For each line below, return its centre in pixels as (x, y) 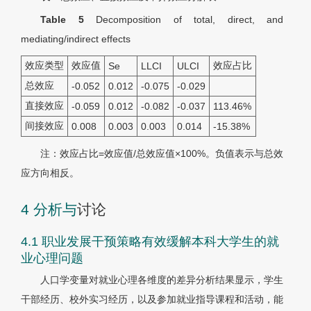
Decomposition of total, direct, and (190, 20)
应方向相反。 (50, 173)
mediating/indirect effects (76, 39)
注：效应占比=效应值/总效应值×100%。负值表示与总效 (162, 154)
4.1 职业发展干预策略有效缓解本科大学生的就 (150, 242)
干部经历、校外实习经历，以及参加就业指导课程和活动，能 (152, 300)
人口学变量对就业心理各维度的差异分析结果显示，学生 (162, 280)
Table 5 (68, 20)
